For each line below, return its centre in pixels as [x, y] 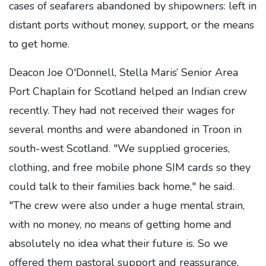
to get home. [39, 44]
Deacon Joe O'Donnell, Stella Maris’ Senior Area [123, 72]
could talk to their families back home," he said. [122, 186]
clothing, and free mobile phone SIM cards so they [130, 167]
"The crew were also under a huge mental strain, [127, 205]
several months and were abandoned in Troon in [125, 129]
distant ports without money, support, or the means [132, 25]
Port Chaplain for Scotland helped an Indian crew [128, 91]
